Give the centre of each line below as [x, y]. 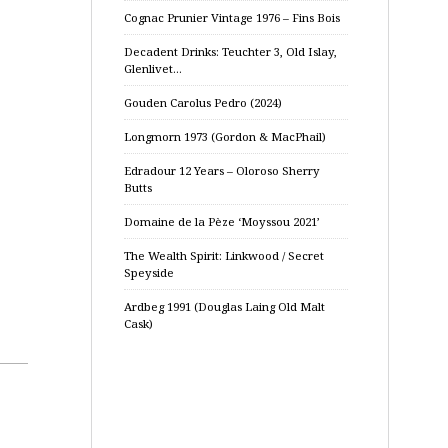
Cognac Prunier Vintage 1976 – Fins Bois [232, 17]
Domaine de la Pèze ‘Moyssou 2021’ [222, 221]
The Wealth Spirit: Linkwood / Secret [224, 255]
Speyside [149, 272]
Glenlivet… [153, 68]
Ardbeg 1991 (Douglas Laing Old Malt [224, 306]
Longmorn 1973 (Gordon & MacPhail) [225, 136]
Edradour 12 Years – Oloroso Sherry [222, 170]
